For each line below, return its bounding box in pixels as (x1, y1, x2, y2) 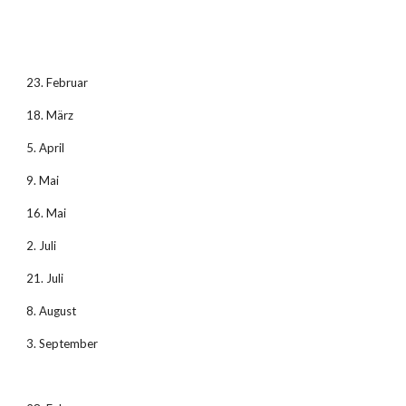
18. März (26, 108, 74, 122)
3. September (26, 336, 99, 351)
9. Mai (26, 173, 60, 188)
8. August (26, 304, 77, 318)
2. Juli (26, 238, 57, 253)
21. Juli (26, 271, 64, 285)
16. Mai (26, 206, 67, 220)
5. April (26, 140, 65, 155)
